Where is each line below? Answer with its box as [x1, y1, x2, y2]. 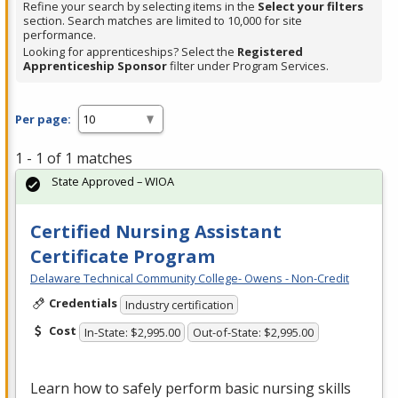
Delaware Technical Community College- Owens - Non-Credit [30, 270, 349, 287]
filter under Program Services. [167, 58, 329, 75]
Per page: [15, 110, 71, 127]
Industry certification [124, 296, 234, 313]
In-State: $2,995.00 [84, 323, 180, 340]
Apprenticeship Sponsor [23, 58, 167, 75]
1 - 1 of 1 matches [15, 148, 132, 169]
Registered [237, 44, 303, 60]
